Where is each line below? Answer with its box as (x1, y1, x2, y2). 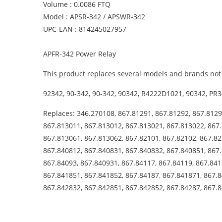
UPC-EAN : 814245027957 (43, 24, 126, 34)
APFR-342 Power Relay (43, 49, 116, 58)
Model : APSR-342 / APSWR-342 (43, 12, 145, 21)
